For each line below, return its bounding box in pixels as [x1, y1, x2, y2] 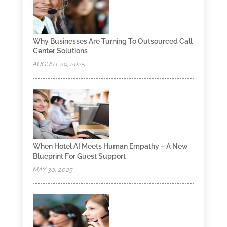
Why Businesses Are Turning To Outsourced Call [32, 36, 193, 45]
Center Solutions [32, 46, 88, 55]
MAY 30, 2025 [32, 165, 73, 173]
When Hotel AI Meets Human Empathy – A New [32, 142, 188, 150]
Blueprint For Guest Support [32, 152, 126, 160]
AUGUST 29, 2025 [32, 60, 85, 68]
